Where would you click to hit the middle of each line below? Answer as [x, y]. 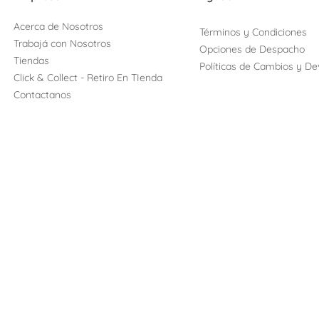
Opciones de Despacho [252, 49]
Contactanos [42, 95]
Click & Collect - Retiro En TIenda [88, 78]
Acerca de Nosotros [58, 27]
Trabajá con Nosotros [62, 44]
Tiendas [31, 61]
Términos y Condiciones [253, 32]
